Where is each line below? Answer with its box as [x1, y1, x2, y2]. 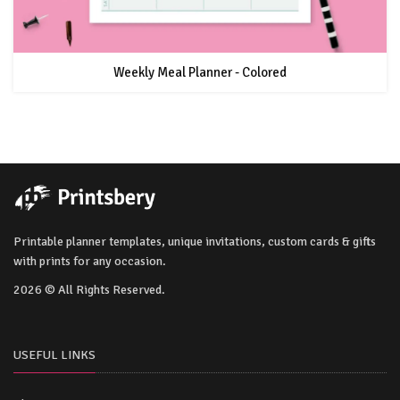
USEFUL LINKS [13, 346, 96, 362]
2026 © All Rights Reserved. [13, 281, 165, 297]
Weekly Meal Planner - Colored [113, 64, 287, 81]
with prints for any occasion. [13, 253, 166, 269]
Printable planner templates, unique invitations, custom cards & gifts [13, 233, 376, 249]
